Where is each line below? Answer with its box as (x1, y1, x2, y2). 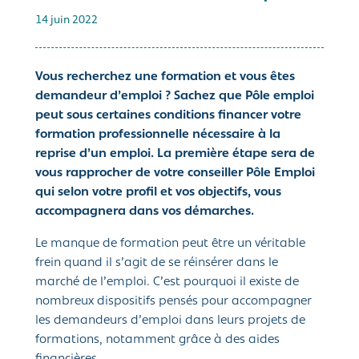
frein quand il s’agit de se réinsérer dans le (35, 256, 278, 270)
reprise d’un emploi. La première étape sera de (35, 147, 315, 161)
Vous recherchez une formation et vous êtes (35, 71, 295, 84)
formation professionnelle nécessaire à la (35, 128, 280, 142)
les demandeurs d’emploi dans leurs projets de (35, 314, 305, 328)
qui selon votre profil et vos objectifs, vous (35, 186, 281, 200)
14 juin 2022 (35, 14, 98, 27)
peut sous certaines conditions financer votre (35, 109, 301, 123)
